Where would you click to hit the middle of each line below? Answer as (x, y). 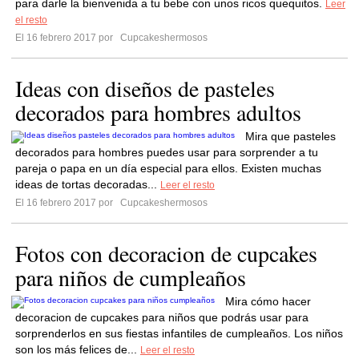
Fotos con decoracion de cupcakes (166, 253)
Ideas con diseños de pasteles (145, 88)
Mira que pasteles (290, 136)
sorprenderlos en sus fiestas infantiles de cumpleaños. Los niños (179, 333)
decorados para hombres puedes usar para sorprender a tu (167, 152)
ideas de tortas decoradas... (88, 184)
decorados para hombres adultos (158, 112)
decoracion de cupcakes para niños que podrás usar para (162, 317)
